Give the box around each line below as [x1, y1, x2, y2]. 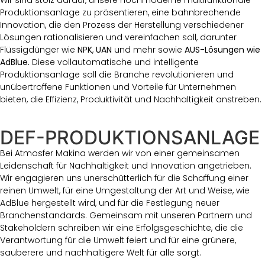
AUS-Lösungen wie [185, 44, 260, 56]
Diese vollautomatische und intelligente [30, 56, 199, 69]
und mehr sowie [112, 44, 185, 56]
